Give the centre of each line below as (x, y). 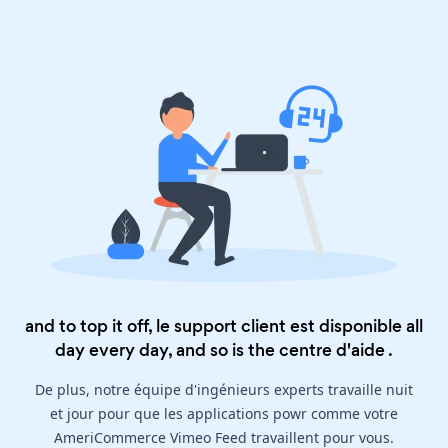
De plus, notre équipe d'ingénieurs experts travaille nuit (224, 390)
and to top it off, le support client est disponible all (224, 326)
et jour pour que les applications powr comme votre (224, 414)
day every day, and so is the (167, 350)
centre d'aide (332, 350)
